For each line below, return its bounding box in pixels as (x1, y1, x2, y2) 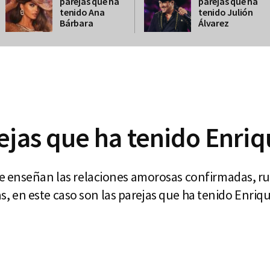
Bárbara (60, 17, 93, 29)
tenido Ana (60, 6, 105, 18)
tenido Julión (198, 6, 253, 18)
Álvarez (198, 17, 229, 29)
